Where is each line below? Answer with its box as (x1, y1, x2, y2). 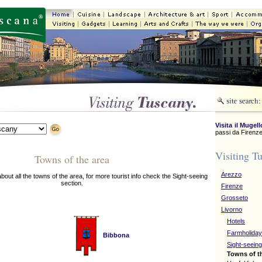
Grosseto (221, 194, 248, 201)
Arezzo (221, 171, 242, 178)
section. (60, 180, 83, 187)
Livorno (221, 206, 242, 213)
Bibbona (102, 231, 129, 239)
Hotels (227, 218, 245, 225)
